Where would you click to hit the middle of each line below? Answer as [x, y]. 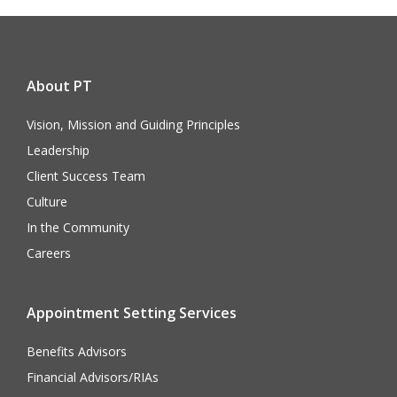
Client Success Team [86, 176]
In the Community [78, 228]
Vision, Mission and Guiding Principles [133, 125]
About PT [59, 86]
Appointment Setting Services [132, 313]
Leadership [58, 151]
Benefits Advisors [77, 352]
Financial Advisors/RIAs [93, 378]
